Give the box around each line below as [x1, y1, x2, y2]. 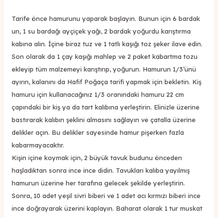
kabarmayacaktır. [12, 141, 64, 149]
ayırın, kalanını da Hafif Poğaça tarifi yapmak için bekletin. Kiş [12, 77, 201, 86]
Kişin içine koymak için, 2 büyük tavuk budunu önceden [12, 153, 182, 162]
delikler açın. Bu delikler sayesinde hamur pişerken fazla [12, 128, 184, 136]
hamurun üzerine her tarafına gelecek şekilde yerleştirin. [12, 179, 185, 187]
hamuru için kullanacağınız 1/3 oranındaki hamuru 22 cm [12, 90, 184, 98]
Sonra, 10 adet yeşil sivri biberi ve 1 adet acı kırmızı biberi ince [12, 191, 200, 200]
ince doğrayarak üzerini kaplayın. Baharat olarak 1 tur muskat [12, 204, 202, 212]
